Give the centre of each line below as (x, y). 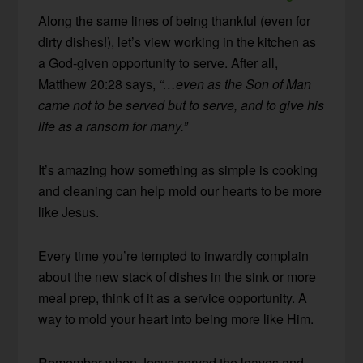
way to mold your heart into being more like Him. (176, 318)
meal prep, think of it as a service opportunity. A (173, 297)
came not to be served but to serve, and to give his (181, 105)
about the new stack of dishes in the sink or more (177, 276)
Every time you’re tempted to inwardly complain (174, 255)
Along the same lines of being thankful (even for (175, 20)
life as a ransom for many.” (113, 126)
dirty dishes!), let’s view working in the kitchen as (177, 41)
